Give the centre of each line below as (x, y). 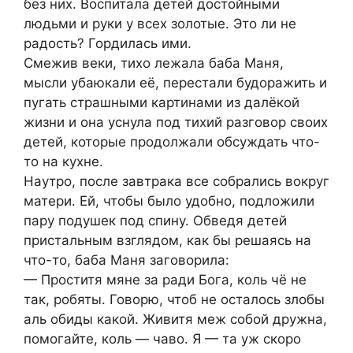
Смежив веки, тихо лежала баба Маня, (154, 63)
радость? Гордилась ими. (108, 43)
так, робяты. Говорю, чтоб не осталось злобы (174, 299)
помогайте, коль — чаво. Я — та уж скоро (162, 338)
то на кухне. (63, 161)
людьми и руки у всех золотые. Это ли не (160, 23)
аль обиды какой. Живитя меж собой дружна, (175, 319)
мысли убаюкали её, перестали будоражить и (175, 82)
